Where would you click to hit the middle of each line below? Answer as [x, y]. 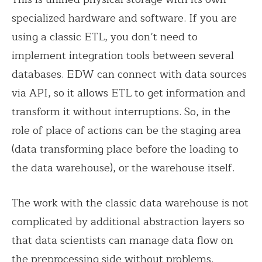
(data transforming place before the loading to [125, 149]
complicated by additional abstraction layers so [128, 221]
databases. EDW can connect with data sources [129, 74]
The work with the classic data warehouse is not [130, 203]
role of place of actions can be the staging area [126, 130]
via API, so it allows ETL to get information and [129, 93]
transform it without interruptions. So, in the [121, 111]
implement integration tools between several [123, 55]
